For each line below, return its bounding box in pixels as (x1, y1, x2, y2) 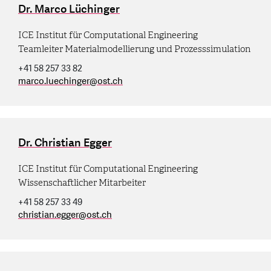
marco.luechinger (18, 74, 90, 88)
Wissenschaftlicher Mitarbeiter (18, 177, 146, 188)
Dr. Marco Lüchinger (18, 1, 120, 17)
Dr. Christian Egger (18, 135, 112, 151)
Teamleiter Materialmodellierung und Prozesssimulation (18, 43, 250, 54)
